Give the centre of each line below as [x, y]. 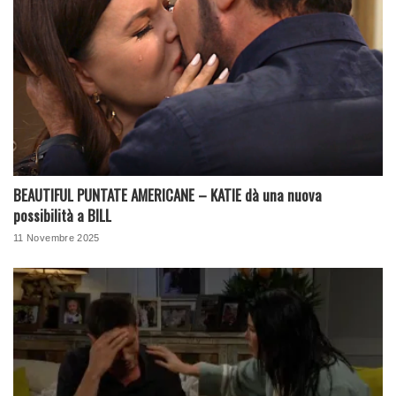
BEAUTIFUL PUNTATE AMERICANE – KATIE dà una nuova [168, 194]
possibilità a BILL [62, 215]
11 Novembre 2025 [57, 237]
